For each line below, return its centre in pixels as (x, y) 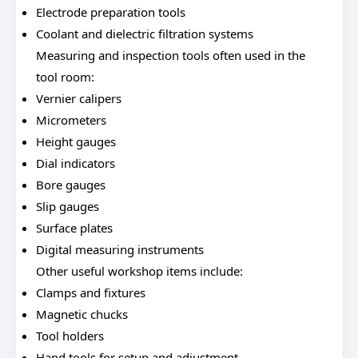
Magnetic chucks (82, 314)
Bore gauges (71, 185)
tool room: (65, 77)
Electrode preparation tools (111, 12)
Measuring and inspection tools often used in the (171, 55)
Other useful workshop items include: (139, 271)
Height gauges (76, 141)
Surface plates (74, 228)
